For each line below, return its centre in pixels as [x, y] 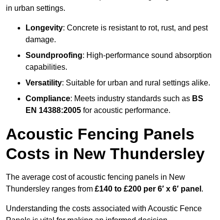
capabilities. [46, 67]
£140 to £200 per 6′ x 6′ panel [148, 189]
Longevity [44, 28]
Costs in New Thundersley [105, 154]
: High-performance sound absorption [147, 55]
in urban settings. [36, 8]
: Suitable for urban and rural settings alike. [136, 83]
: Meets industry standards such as [131, 99]
